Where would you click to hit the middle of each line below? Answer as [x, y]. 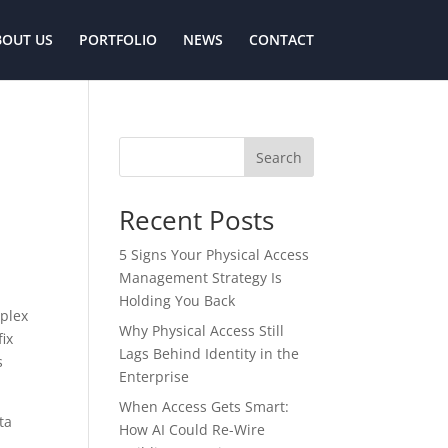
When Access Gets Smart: [204, 406]
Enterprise [154, 376]
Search [278, 157]
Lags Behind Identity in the [209, 353]
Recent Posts [197, 220]
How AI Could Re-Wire [192, 429]
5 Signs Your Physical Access [214, 254]
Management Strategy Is [201, 277]
